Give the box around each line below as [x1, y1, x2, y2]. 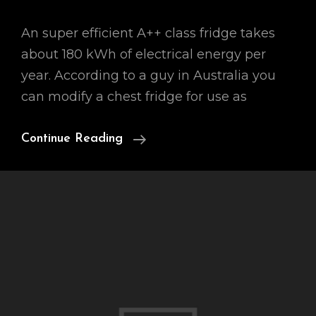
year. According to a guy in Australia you [21, 68, 276, 83]
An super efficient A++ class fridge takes [21, 25, 275, 41]
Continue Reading [21, 132, 123, 145]
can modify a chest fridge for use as [21, 89, 247, 104]
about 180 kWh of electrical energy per [21, 47, 266, 62]
